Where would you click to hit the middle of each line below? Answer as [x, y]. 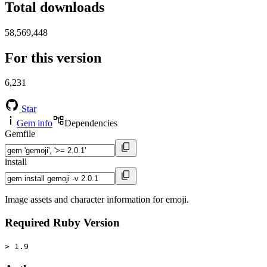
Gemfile [20, 134]
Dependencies [91, 123]
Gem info [35, 123]
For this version [53, 58]
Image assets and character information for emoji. [97, 200]
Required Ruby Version [62, 223]
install [16, 162]
